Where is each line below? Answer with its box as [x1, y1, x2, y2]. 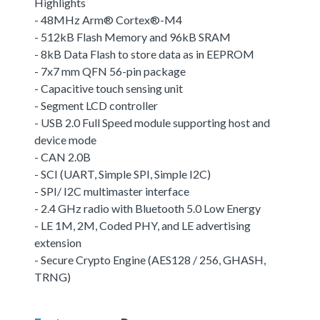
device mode [34, 132, 96, 146]
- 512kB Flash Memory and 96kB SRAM [34, 29, 231, 44]
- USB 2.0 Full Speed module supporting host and [34, 115, 270, 129]
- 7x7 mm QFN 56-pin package [34, 64, 186, 78]
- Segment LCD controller [34, 98, 158, 112]
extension [34, 235, 81, 249]
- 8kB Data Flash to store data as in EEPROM [34, 46, 254, 61]
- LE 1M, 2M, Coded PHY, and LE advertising [34, 218, 251, 232]
